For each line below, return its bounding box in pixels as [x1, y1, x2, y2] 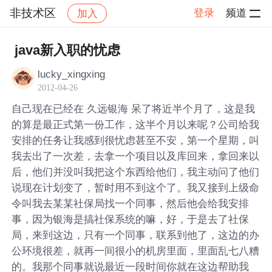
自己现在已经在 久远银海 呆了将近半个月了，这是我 [12, 102, 256, 115]
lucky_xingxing [38, 68, 106, 80]
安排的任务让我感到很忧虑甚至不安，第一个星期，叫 [12, 134, 260, 146]
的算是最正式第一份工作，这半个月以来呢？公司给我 [12, 118, 260, 131]
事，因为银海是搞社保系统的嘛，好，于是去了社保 [12, 212, 250, 225]
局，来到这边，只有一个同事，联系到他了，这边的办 [12, 228, 260, 241]
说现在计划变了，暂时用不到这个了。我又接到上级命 [12, 181, 260, 194]
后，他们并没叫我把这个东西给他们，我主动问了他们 [12, 165, 260, 178]
